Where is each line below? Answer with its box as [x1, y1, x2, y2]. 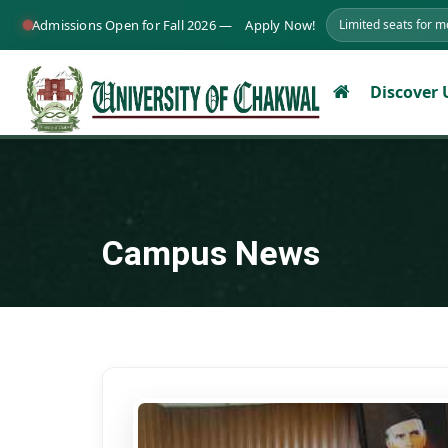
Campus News [102, 233, 320, 273]
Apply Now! [245, 16, 317, 34]
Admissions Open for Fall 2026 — [32, 16, 236, 34]
